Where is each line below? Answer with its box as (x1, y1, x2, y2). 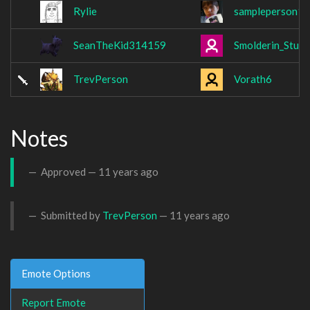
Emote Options (21, 266, 91, 280)
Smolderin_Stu (234, 39, 299, 52)
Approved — (39, 165, 98, 179)
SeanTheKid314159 (73, 39, 166, 52)
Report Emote (21, 295, 86, 309)
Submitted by (39, 209, 102, 222)
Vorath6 (234, 73, 272, 86)
